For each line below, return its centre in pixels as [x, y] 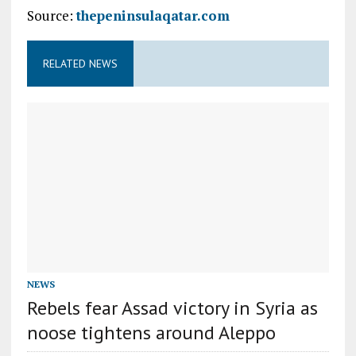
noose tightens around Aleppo [151, 332]
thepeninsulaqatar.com [153, 15]
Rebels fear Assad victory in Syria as [172, 308]
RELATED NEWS [80, 64]
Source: [51, 15]
